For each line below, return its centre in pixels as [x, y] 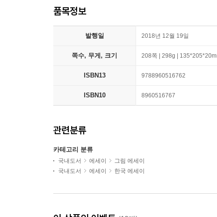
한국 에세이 [130, 171]
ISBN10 [94, 95]
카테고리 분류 [73, 149]
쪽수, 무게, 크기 [94, 55]
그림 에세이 [130, 161]
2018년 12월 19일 [165, 36]
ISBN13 [94, 75]
